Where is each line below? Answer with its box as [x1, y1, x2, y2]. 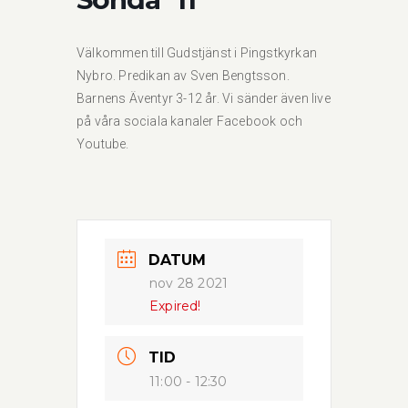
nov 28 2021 [149, 275, 229, 291]
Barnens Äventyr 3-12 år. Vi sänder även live [76, 91, 331, 106]
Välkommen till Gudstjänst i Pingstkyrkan [76, 46, 317, 60]
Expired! [149, 298, 201, 314]
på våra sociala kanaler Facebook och [76, 114, 303, 128]
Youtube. [76, 137, 129, 151]
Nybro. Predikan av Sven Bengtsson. [76, 68, 290, 83]
